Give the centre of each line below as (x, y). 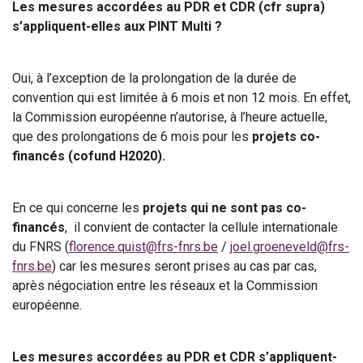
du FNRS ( (41, 247)
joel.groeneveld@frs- (290, 247)
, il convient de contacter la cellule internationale (201, 227)
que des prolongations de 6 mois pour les (132, 137)
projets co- (286, 137)
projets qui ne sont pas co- (224, 208)
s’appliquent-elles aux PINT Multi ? (117, 26)
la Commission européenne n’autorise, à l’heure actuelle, (170, 117)
